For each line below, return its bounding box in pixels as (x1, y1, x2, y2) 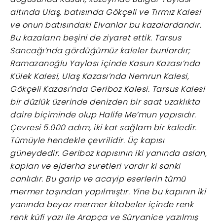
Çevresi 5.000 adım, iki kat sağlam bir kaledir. (10, 121, 197, 133)
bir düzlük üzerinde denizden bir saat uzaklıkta (10, 96, 200, 108)
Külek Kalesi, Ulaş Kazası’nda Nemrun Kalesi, (10, 70, 189, 82)
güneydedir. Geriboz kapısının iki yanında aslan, (10, 147, 207, 159)
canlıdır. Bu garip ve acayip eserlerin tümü (10, 173, 186, 184)
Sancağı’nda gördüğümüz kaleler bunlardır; (10, 44, 190, 56)
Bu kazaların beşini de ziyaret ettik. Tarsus (10, 32, 181, 43)
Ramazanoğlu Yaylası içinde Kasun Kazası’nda (10, 57, 200, 69)
